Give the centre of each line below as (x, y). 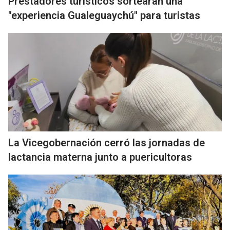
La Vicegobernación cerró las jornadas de (107, 143)
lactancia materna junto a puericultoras (100, 157)
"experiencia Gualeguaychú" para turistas (104, 15)
